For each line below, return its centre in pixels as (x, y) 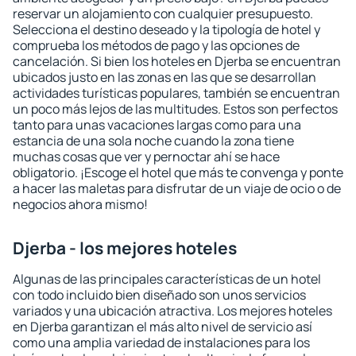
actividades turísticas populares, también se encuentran (176, 93)
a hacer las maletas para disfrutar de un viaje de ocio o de (177, 188)
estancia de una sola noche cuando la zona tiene (153, 141)
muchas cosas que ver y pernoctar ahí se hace (146, 157)
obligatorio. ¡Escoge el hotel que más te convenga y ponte (178, 172)
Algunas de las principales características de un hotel (167, 279)
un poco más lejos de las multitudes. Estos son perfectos (175, 109)
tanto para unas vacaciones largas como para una (157, 125)
